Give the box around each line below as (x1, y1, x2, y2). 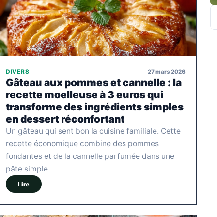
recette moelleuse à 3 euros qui (6, 89, 163, 101)
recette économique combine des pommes (6, 139, 159, 149)
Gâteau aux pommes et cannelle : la (6, 77, 182, 89)
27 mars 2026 (148, 68, 186, 75)
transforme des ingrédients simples (6, 101, 184, 113)
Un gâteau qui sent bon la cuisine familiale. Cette (6, 126, 181, 136)
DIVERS (6, 68, 30, 76)
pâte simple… (6, 164, 54, 174)
